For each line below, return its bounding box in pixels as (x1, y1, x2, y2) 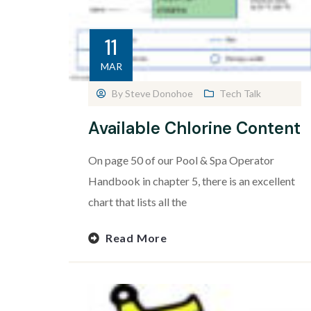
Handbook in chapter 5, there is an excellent (88, 174, 295, 188)
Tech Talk (219, 87, 261, 100)
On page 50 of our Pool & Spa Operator (88, 153, 274, 167)
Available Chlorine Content (88, 117, 301, 140)
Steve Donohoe (125, 87, 193, 100)
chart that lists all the (88, 195, 187, 209)
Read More (105, 231, 168, 245)
